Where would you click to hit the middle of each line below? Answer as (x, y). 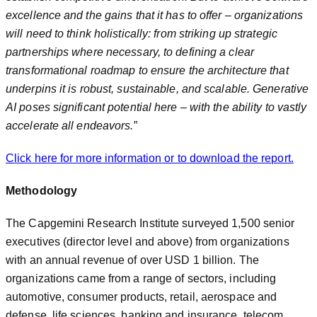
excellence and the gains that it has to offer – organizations (155, 15)
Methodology (42, 190)
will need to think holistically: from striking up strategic (142, 33)
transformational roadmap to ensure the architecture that (147, 70)
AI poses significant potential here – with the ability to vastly (156, 107)
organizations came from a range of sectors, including (141, 278)
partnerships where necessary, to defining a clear (130, 52)
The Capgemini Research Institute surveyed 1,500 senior (150, 223)
